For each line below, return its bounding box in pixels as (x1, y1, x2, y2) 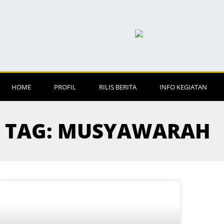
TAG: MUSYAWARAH (5, 117, 210, 144)
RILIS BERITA (99, 82, 136, 91)
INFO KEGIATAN (159, 82, 207, 91)
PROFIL (54, 82, 76, 91)
